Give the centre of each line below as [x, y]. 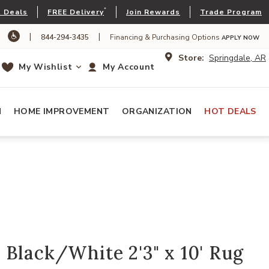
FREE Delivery [76, 12]
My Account [129, 67]
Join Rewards [153, 12]
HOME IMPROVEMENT [62, 111]
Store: [191, 58]
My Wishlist [45, 67]
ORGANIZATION [157, 111]
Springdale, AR [237, 58]
